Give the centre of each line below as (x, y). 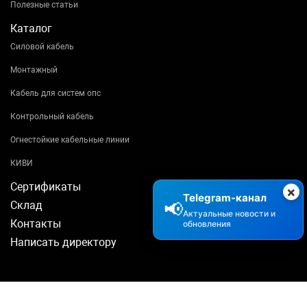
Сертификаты (46, 187)
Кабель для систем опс (56, 94)
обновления (207, 224)
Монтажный (34, 70)
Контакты (36, 224)
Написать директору (63, 243)
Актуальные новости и (229, 213)
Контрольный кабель (52, 117)
